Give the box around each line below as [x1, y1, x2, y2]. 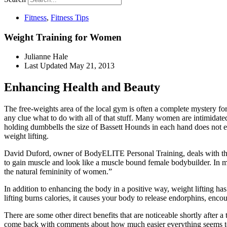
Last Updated [24, 61, 67, 70]
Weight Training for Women [4, 31, 122, 43]
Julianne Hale [24, 52, 68, 61]
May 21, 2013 [69, 61, 115, 70]
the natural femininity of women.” [4, 167, 112, 176]
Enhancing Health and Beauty [4, 81, 160, 94]
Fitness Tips [51, 13, 89, 22]
